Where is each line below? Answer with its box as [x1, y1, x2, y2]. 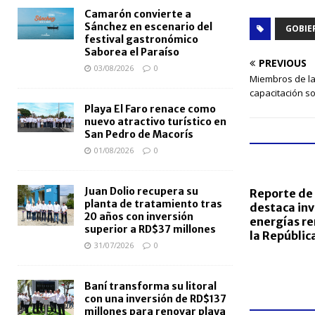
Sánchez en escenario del [84, 20, 212, 34]
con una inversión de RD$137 [84, 292, 226, 306]
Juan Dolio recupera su [84, 185, 198, 198]
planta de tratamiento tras [84, 198, 222, 211]
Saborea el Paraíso [84, 46, 179, 59]
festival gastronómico [84, 33, 198, 46]
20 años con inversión [84, 210, 193, 224]
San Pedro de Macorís [84, 128, 193, 141]
